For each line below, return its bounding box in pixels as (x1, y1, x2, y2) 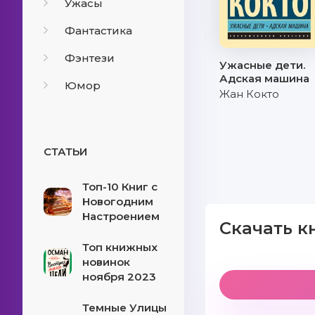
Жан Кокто (219, 87, 280, 101)
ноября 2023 (82, 270, 156, 283)
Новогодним (82, 195, 153, 208)
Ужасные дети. (219, 58, 306, 72)
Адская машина (219, 72, 310, 85)
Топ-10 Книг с (82, 180, 157, 193)
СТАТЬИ (44, 145, 87, 158)
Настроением (82, 210, 160, 223)
